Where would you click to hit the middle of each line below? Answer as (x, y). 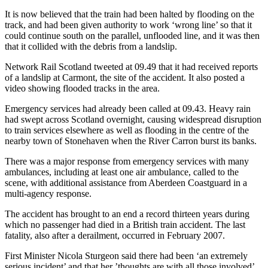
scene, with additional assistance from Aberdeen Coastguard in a (126, 182)
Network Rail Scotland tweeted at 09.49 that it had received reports (131, 66)
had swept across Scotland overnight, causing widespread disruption (133, 119)
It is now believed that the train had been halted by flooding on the (130, 14)
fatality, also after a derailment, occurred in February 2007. (115, 235)
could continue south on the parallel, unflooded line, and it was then (132, 35)
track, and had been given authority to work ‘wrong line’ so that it (128, 25)
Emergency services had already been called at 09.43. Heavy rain (128, 108)
